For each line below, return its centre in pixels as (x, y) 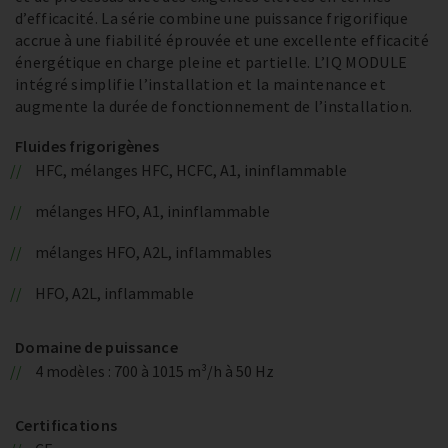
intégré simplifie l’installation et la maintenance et (200, 84)
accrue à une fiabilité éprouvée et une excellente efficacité (222, 40)
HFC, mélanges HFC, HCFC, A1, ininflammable (190, 170)
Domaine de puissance (96, 347)
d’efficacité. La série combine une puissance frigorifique (212, 18)
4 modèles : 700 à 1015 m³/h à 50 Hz (154, 371)
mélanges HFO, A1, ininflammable (152, 211)
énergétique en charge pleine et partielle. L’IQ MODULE (211, 62)
